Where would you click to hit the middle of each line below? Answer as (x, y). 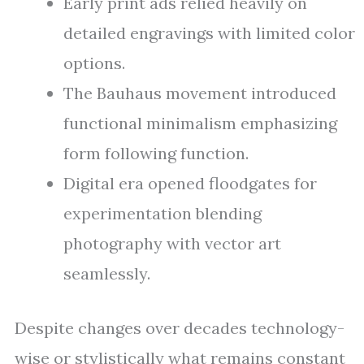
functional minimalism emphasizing (200, 123)
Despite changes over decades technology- (180, 328)
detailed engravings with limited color (209, 33)
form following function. (156, 153)
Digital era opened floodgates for (190, 183)
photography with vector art (172, 243)
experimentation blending (162, 213)
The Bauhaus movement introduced (200, 93)
